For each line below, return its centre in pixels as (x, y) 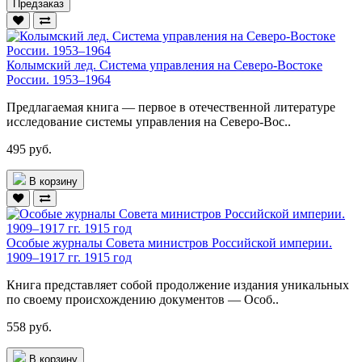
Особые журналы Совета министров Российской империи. (169, 242)
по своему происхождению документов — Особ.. (143, 299)
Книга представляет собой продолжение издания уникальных (178, 284)
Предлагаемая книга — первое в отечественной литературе (171, 107)
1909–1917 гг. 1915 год (69, 257)
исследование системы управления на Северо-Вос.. (149, 121)
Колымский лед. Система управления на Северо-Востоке (164, 65)
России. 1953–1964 (59, 79)
